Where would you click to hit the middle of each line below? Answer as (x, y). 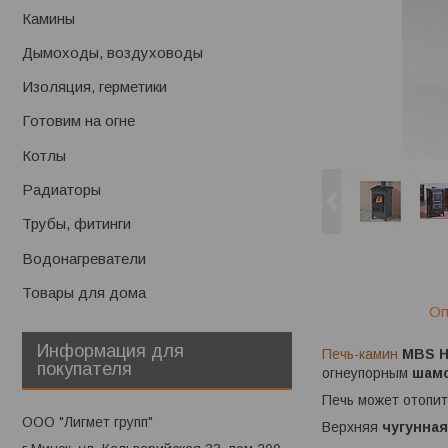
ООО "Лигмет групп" (87, 422)
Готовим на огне (78, 121)
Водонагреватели (84, 258)
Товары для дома (84, 293)
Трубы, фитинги (76, 224)
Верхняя (352, 427)
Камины (48, 18)
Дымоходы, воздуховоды (112, 53)
